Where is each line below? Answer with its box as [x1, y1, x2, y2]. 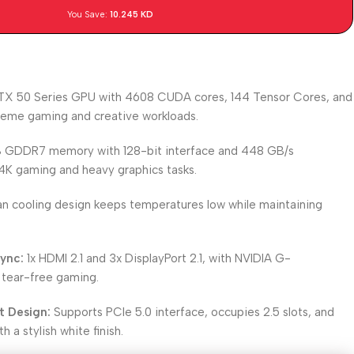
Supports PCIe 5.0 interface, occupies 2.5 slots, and [51, 305, 335, 319]
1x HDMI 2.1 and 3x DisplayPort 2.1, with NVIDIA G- [24, 251, 292, 265]
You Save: [67, 9, 111, 20]
